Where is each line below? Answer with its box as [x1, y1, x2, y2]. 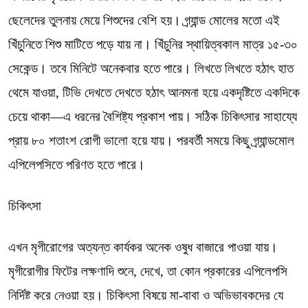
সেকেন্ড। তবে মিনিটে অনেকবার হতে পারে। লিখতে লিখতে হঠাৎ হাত [8, 61, 294, 76]
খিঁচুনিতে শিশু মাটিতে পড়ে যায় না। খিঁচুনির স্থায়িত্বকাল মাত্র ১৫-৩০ [8, 37, 298, 52]
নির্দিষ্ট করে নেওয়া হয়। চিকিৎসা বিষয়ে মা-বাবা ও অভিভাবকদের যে [8, 288, 283, 302]
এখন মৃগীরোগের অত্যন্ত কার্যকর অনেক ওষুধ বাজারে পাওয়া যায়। [8, 240, 278, 254]
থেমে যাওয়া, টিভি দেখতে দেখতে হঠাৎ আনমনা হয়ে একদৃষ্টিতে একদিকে [8, 85, 300, 100]
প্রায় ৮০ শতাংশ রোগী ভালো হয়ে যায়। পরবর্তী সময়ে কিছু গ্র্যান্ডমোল [8, 133, 294, 148]
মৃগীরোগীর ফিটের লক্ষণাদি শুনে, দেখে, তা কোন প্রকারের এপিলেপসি [8, 264, 287, 278]
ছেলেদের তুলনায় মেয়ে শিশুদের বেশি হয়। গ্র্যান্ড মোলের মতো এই [8, 13, 280, 27]
